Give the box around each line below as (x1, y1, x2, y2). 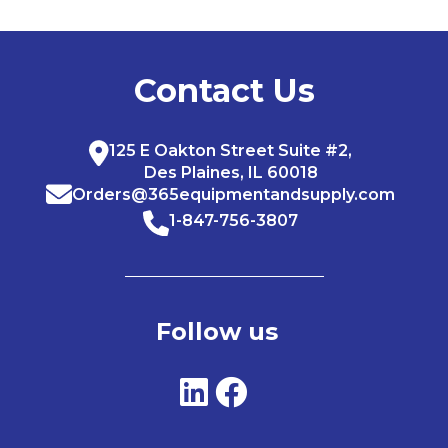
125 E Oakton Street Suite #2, (109, 140, 352, 160)
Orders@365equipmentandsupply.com (72, 184, 395, 204)
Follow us (155, 316, 278, 346)
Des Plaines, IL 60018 (143, 162, 318, 182)
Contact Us (133, 70, 315, 110)
